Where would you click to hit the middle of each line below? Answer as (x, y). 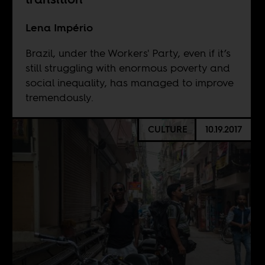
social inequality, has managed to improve (129, 82)
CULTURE (167, 130)
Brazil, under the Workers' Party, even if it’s (128, 53)
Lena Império (59, 27)
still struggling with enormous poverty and (127, 67)
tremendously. (59, 97)
